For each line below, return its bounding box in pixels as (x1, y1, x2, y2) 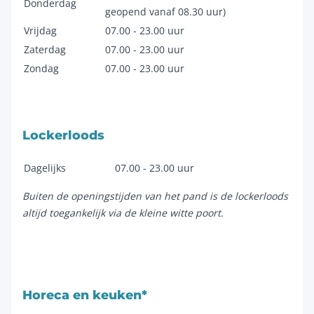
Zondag (24, 62, 59, 76)
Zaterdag (24, 43, 66, 57)
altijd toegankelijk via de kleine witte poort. (22, 206, 224, 220)
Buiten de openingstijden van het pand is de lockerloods (22, 189, 288, 203)
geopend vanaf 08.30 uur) (105, 5, 226, 19)
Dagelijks (24, 161, 66, 175)
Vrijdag (24, 24, 57, 38)
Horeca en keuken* (22, 287, 147, 303)
